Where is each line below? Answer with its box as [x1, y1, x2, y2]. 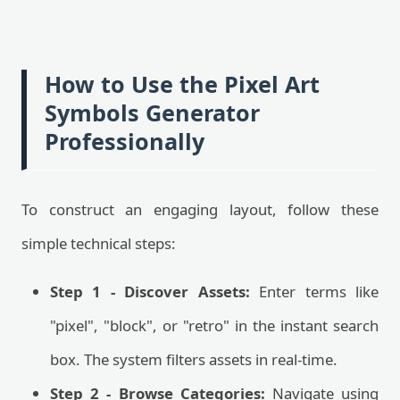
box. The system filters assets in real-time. [50, 349, 337, 370]
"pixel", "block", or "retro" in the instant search [50, 315, 379, 336]
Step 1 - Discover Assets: [50, 281, 250, 302]
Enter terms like [249, 281, 379, 302]
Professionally [45, 126, 204, 156]
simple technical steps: [21, 233, 176, 254]
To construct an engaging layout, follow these [21, 199, 379, 220]
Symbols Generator [45, 97, 260, 128]
